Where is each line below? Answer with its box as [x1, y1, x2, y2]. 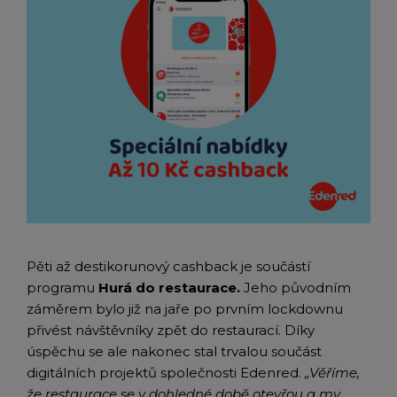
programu [27, 279, 98, 296]
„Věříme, [305, 364, 360, 381]
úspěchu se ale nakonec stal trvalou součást [27, 343, 322, 360]
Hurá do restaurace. [98, 279, 240, 296]
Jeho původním [240, 279, 351, 296]
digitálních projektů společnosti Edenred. [27, 364, 305, 381]
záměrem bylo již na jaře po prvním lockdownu [27, 300, 343, 317]
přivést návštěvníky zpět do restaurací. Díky [27, 322, 315, 339]
